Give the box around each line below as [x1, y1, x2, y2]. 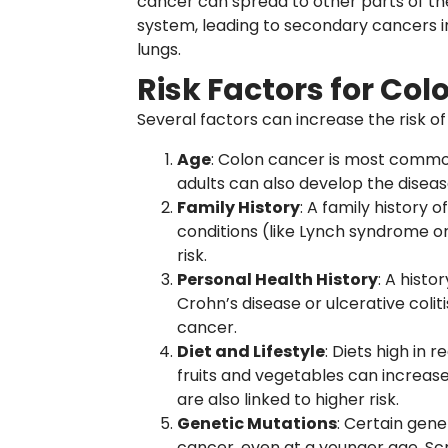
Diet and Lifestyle [177, 340, 325, 363]
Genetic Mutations [177, 412, 337, 435]
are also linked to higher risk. [177, 388, 399, 411]
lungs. [137, 38, 181, 61]
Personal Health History [177, 268, 378, 291]
